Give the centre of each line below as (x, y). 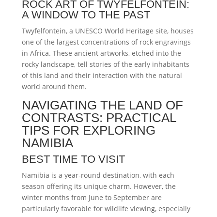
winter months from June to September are (92, 197)
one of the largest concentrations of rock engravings (106, 42)
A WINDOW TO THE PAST (86, 15)
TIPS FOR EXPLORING (88, 130)
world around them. (54, 86)
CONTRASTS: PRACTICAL (99, 118)
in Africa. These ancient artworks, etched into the (101, 53)
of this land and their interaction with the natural (102, 75)
